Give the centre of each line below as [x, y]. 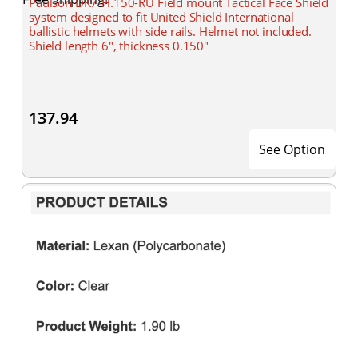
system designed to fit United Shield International [161, 17]
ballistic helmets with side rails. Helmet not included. [170, 31]
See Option [292, 149]
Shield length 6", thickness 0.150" [119, 46]
